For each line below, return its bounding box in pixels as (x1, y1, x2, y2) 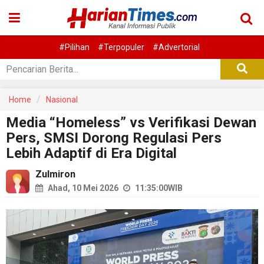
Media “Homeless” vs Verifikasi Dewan (6, 114, 256, 131)
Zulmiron (35, 169, 75, 180)
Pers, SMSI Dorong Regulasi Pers (6, 130, 222, 146)
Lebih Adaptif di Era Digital (6, 145, 177, 161)
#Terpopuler (97, 42, 144, 52)
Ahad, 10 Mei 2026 (46, 183, 118, 193)
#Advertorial (152, 42, 200, 52)
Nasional (46, 95, 78, 104)
